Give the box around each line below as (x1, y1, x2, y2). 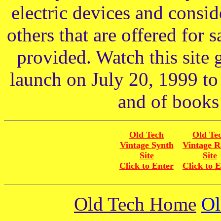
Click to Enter (119, 161, 174, 171)
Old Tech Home (74, 193, 196, 215)
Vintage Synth (119, 140, 174, 150)
